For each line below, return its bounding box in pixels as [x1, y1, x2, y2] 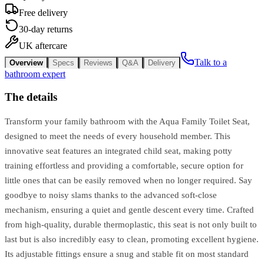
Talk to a [194, 57, 227, 67]
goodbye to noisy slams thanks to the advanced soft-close [5, 190, 217, 200]
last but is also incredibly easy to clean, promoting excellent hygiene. [5, 235, 259, 245]
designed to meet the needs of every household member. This [5, 131, 230, 141]
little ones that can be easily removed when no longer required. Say [5, 176, 252, 186]
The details [5, 90, 57, 103]
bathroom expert [5, 68, 65, 79]
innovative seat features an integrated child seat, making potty [5, 146, 232, 156]
